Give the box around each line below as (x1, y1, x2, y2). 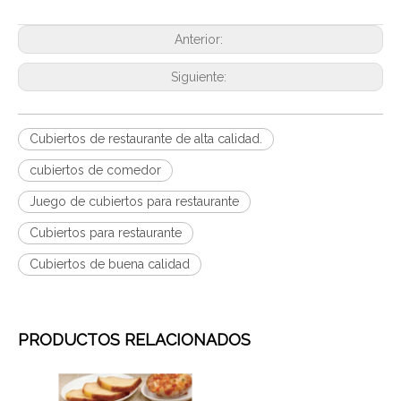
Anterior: (175, 32, 226, 47)
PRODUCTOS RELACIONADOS (18, 330, 251, 349)
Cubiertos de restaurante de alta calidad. (30, 132, 262, 146)
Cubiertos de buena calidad (30, 257, 190, 271)
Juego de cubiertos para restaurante (30, 194, 239, 209)
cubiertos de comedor (30, 163, 161, 177)
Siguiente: (171, 70, 230, 84)
